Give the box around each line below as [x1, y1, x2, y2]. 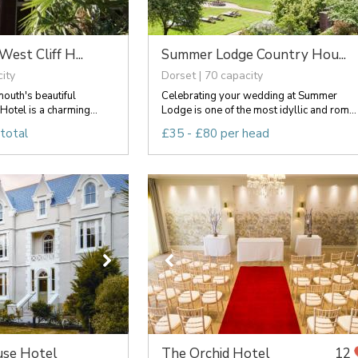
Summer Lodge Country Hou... [161, 45, 346, 64]
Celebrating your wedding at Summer [161, 88, 337, 103]
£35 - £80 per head [161, 125, 269, 141]
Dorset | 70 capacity [161, 67, 263, 83]
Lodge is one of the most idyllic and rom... [161, 102, 356, 117]
